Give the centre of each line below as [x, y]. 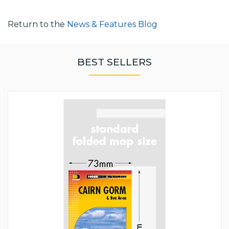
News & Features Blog [112, 25]
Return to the [37, 25]
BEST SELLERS [114, 62]
